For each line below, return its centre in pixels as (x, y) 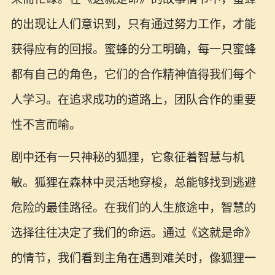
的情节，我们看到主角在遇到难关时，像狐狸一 (133, 258)
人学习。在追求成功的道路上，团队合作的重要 (133, 99)
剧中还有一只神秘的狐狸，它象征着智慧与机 (127, 157)
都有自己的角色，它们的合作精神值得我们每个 (133, 74)
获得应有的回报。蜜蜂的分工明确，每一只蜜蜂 (133, 49)
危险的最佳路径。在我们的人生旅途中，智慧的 (133, 207)
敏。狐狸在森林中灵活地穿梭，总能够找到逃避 (133, 182)
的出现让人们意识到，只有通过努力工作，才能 (133, 24)
